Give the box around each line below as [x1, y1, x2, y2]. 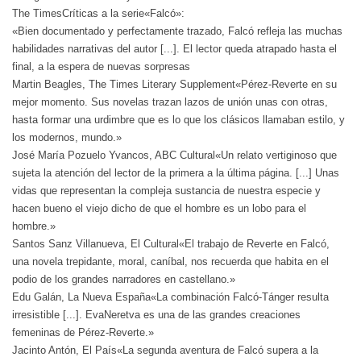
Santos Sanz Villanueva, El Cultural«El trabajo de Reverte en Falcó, [12, 238, 330, 251]
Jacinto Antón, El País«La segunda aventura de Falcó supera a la [12, 344, 318, 357]
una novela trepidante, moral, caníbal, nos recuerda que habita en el [12, 255, 329, 268]
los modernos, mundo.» [12, 131, 122, 144]
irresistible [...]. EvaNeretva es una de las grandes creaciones [12, 309, 301, 322]
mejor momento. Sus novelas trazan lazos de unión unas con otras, [12, 96, 328, 109]
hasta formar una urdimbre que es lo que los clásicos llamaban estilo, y [12, 114, 345, 127]
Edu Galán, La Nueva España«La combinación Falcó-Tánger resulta [12, 291, 329, 304]
